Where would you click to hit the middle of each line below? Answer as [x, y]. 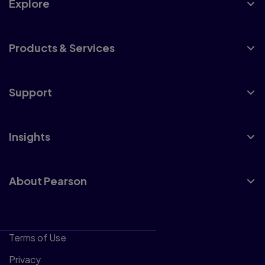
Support [30, 92]
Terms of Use [38, 237]
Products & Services [62, 48]
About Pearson [48, 181]
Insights [30, 136]
